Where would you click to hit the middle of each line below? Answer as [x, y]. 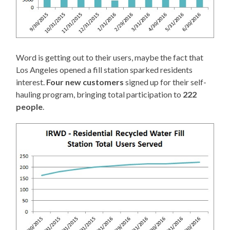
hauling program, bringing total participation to [100, 94]
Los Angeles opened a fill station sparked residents [104, 69]
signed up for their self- [165, 82]
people [30, 106]
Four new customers [85, 82]
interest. [31, 82]
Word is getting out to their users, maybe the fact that [110, 57]
